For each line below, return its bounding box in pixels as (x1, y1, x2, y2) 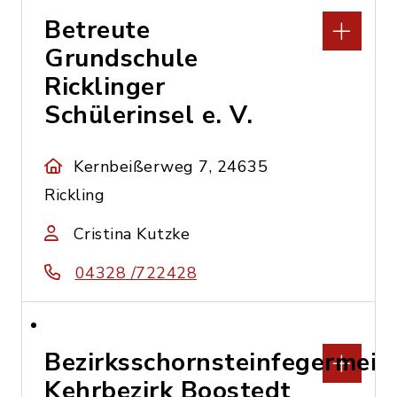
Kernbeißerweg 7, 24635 (74, 156, 269, 177)
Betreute (44, 13, 150, 47)
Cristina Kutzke (73, 223, 190, 245)
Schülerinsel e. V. (44, 98, 253, 132)
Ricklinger (44, 70, 165, 104)
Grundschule (44, 42, 198, 75)
